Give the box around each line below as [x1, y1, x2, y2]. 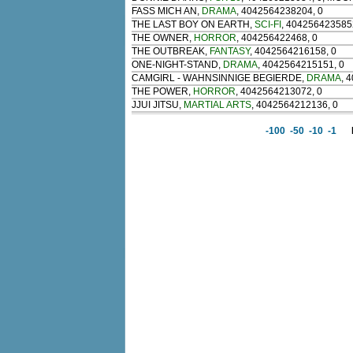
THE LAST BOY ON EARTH [132, 19, 250, 31]
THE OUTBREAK [132, 46, 205, 58]
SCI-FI [255, 19, 281, 31]
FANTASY [210, 46, 250, 58]
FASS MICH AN [132, 6, 197, 17]
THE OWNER [132, 32, 189, 44]
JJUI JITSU [132, 99, 179, 111]
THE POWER [132, 86, 188, 98]
